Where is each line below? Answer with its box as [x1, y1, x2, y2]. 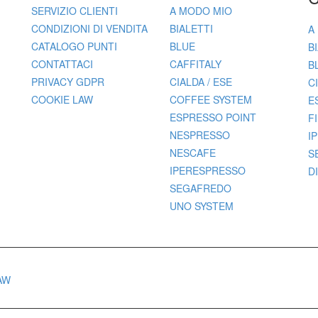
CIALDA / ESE [170, 75, 232, 89]
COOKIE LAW [31, 92, 93, 107]
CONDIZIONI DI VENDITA [31, 21, 148, 36]
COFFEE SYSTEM [170, 92, 252, 107]
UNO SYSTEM [170, 199, 234, 214]
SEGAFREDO [170, 181, 231, 196]
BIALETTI [170, 21, 213, 36]
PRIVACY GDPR [31, 75, 104, 89]
